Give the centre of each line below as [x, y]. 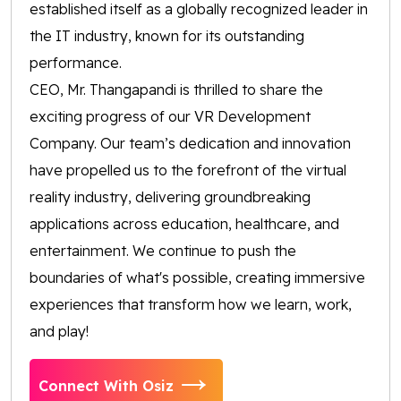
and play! [59, 332]
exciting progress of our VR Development [170, 117]
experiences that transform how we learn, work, [191, 305]
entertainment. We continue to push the [163, 251]
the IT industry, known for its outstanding [167, 36]
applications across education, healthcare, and [184, 224]
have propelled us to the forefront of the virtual [188, 171]
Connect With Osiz [106, 385]
